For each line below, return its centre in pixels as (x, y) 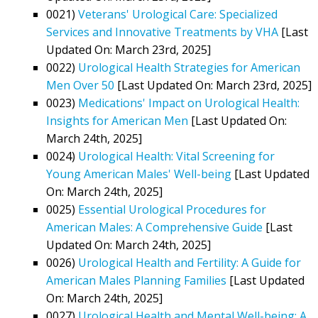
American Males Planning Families (136, 280)
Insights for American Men (117, 120)
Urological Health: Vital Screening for (176, 156)
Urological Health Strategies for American (189, 67)
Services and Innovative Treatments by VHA (162, 32)
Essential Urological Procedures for (172, 209)
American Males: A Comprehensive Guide (154, 227)
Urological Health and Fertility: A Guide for (190, 262)
